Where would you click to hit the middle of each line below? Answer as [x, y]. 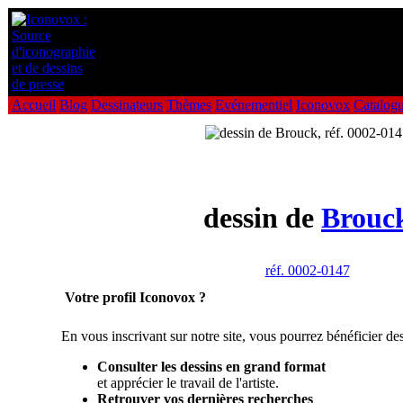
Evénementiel [254, 105]
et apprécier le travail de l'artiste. [188, 383]
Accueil [34, 105]
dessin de [262, 218]
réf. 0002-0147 [307, 270]
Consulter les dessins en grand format [211, 367]
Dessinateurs [127, 105]
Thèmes [189, 105]
